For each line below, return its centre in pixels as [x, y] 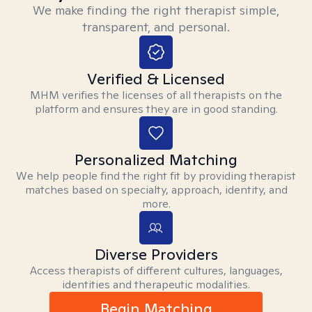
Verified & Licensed [156, 79]
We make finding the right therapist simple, [156, 10]
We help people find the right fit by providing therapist [156, 176]
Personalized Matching [156, 159]
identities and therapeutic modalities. [156, 284]
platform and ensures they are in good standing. [156, 109]
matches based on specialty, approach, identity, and [156, 190]
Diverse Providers [156, 254]
